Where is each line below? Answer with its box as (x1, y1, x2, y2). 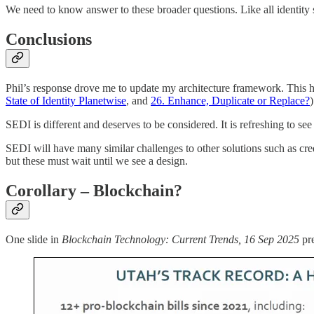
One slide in (6, 233, 62, 246)
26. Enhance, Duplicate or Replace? (151, 95, 310, 107)
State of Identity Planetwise (6, 95, 126, 107)
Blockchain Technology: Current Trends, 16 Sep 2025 (62, 233, 299, 246)
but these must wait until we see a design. (6, 155, 188, 168)
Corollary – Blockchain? (6, 182, 182, 200)
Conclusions (6, 30, 92, 49)
